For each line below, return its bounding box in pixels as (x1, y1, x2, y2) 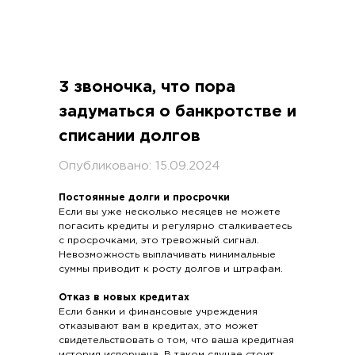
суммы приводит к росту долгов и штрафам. (59, 265, 283, 273)
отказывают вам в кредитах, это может (59, 322, 258, 330)
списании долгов (59, 129, 200, 143)
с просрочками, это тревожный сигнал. (59, 236, 259, 245)
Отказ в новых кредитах (59, 293, 189, 302)
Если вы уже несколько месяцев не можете (59, 208, 281, 216)
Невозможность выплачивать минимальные (59, 250, 276, 259)
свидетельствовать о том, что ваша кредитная (59, 336, 294, 345)
